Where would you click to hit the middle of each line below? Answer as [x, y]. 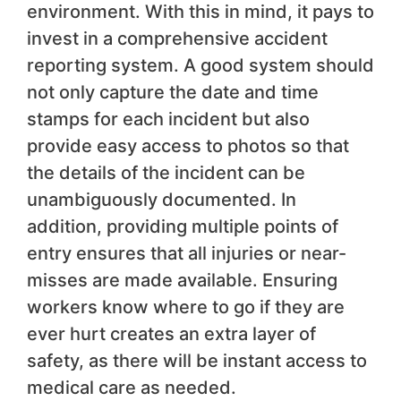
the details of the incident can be [166, 172]
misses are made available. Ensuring [182, 280]
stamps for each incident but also [168, 119]
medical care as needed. [132, 387]
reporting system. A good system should [200, 65]
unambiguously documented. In [162, 199]
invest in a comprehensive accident [177, 38]
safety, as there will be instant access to [197, 360]
